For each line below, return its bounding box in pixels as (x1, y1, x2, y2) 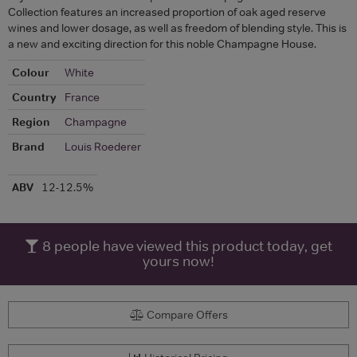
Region (12, 114, 50, 129)
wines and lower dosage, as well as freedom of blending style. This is (8, 20, 347, 35)
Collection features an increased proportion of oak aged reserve (8, 4, 326, 19)
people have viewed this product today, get (51, 237, 332, 255)
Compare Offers (143, 307, 228, 322)
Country (12, 89, 57, 104)
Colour (12, 65, 49, 80)
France (65, 89, 100, 104)
